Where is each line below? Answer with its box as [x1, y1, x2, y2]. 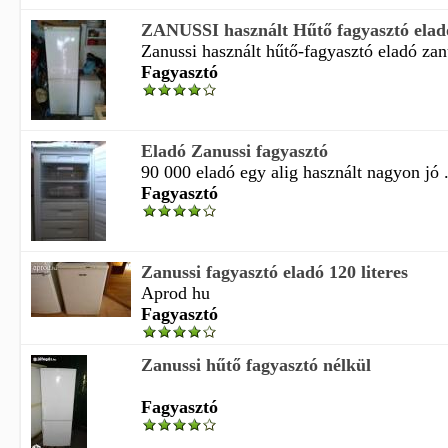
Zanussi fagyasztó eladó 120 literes [141, 262, 408, 282]
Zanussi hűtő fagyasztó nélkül [141, 355, 371, 375]
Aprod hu [141, 283, 210, 303]
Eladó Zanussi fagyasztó [141, 141, 328, 161]
